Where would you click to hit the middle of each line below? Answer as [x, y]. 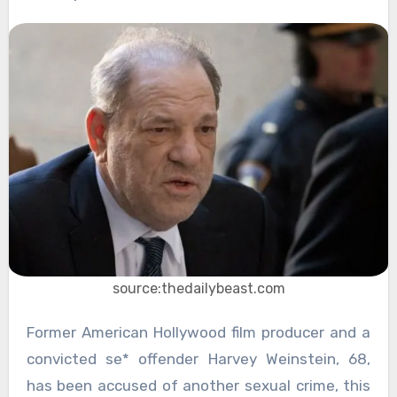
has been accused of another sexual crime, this [198, 386]
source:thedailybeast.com [198, 289]
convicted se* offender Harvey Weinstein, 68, [198, 359]
